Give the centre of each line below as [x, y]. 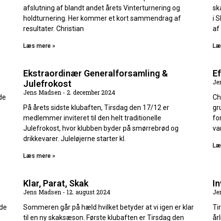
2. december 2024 [91, 92]
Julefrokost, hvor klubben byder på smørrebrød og [101, 129]
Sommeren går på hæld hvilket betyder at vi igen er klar [109, 207]
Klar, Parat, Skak [56, 184]
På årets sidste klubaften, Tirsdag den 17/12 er [96, 108]
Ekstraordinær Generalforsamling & [96, 74]
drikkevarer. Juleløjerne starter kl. [75, 139]
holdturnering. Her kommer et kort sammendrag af [102, 18]
